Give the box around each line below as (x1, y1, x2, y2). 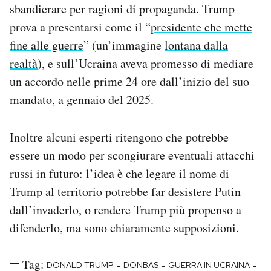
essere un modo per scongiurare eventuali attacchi (10, 146, 255, 163)
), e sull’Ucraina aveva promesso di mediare (38, 54, 253, 71)
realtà (10, 54, 38, 71)
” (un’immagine (83, 36, 165, 53)
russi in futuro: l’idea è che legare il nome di (10, 165, 229, 181)
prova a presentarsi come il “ (10, 18, 151, 35)
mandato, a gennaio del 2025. (10, 91, 154, 108)
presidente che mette (151, 18, 252, 35)
